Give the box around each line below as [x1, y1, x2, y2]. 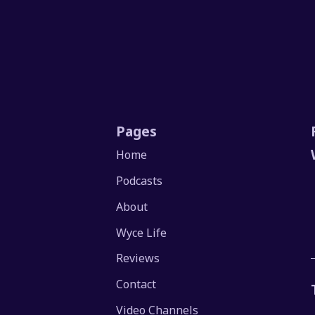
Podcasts [116, 173, 163, 189]
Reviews [116, 250, 160, 266]
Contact [116, 276, 157, 292]
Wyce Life [116, 224, 167, 240]
